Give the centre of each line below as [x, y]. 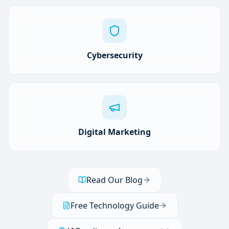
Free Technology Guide [114, 205]
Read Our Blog [114, 180]
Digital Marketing [114, 132]
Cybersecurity [114, 55]
